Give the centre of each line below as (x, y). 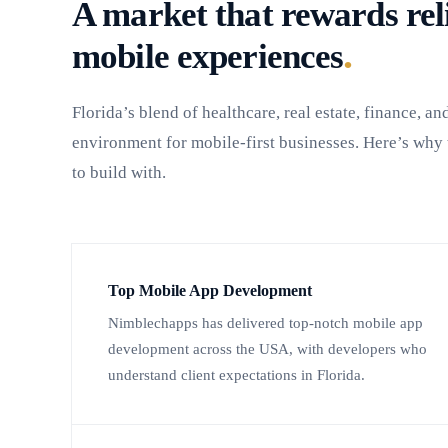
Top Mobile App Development (210, 291)
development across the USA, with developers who (267, 349)
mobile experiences (208, 57)
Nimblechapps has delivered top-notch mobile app (265, 323)
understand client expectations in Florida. (236, 375)
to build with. (119, 173)
